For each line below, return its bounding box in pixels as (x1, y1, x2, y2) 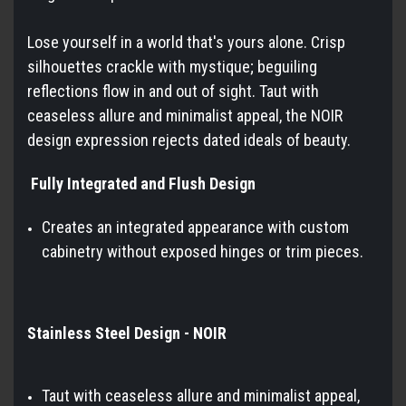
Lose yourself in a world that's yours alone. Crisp (27, 32, 345, 52)
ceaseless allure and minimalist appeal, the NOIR (27, 105, 343, 125)
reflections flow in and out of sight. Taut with (27, 81, 319, 101)
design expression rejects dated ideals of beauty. (27, 130, 351, 150)
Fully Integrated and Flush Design (27, 173, 256, 193)
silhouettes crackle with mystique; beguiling (27, 56, 317, 76)
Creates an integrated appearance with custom (42, 217, 350, 237)
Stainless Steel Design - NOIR (27, 323, 227, 343)
